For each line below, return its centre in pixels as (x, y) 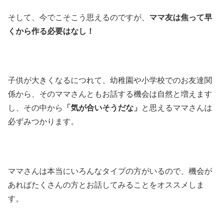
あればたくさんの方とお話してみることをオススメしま (106, 185)
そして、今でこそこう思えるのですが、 (79, 17)
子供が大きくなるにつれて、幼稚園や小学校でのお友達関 (110, 81)
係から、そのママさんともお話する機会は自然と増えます (110, 94)
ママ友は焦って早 (181, 17)
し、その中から (35, 108)
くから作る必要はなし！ (51, 31)
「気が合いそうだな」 (102, 108)
